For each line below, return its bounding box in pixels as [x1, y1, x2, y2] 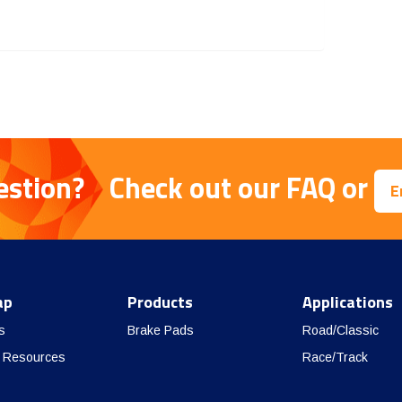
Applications [301, 290, 393, 315]
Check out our [101, 166, 286, 210]
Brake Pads [127, 323, 194, 338]
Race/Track [301, 350, 368, 365]
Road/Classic [301, 323, 379, 338]
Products [127, 290, 193, 315]
